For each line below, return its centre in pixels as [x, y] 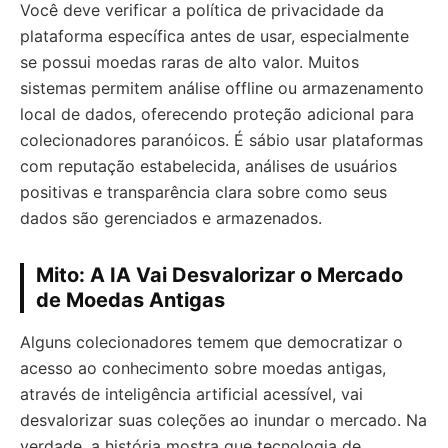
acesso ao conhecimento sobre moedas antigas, [203, 367]
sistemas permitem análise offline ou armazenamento [222, 87]
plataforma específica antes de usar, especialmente [214, 35]
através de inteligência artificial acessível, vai [191, 393]
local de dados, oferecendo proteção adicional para [217, 113]
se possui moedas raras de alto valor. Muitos [189, 61]
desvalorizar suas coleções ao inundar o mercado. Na [223, 419]
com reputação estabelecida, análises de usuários [208, 165]
